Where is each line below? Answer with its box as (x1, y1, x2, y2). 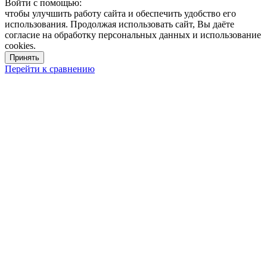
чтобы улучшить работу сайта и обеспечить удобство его (5, 8, 236, 18)
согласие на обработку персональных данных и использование (5, 29, 261, 40)
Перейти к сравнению (5, 63, 95, 74)
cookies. (5, 40, 36, 51)
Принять (10, 52, 39, 62)
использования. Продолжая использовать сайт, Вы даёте (5, 18, 234, 29)
